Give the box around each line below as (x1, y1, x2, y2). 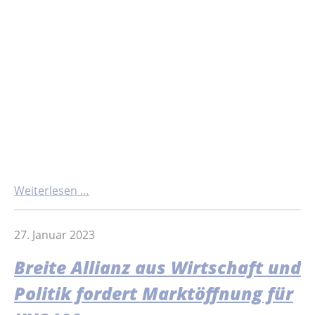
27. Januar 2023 (14, 226, 95, 243)
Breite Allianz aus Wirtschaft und (14, 255, 301, 279)
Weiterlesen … (14, 182, 89, 198)
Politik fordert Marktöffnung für (14, 281, 293, 305)
